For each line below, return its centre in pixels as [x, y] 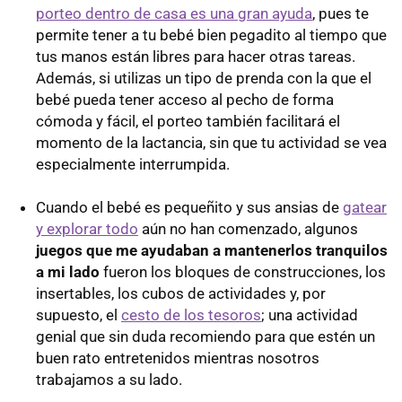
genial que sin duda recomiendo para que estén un [205, 336]
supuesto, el [79, 315]
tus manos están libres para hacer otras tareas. [196, 56]
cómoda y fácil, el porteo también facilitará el [188, 121]
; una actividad [310, 315]
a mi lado [68, 271]
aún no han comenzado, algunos [248, 228]
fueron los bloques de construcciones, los [243, 271]
